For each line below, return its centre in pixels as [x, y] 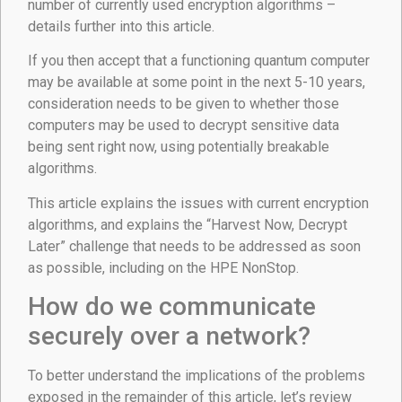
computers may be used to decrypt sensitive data [184, 126]
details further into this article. [121, 26]
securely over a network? [169, 336]
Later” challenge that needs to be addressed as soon [194, 246]
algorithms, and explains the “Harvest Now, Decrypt [188, 224]
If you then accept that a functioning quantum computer [199, 61]
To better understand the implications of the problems [197, 376]
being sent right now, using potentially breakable [179, 147]
